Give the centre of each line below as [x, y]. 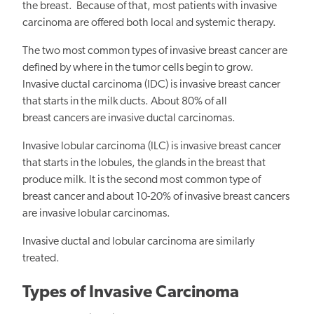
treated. [41, 259]
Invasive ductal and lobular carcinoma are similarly [138, 242]
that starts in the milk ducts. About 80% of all [125, 102]
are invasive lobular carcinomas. [96, 214]
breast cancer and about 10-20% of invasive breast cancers [156, 197]
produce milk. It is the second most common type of [142, 180]
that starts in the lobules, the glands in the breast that [144, 164]
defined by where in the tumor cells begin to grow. [138, 68]
